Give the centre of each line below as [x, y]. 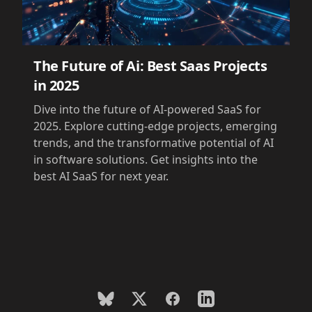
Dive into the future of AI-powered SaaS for [147, 109]
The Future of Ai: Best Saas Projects [150, 65]
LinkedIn [220, 298]
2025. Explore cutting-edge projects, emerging [155, 126]
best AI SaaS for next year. [101, 176]
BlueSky [117, 298]
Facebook [189, 298]
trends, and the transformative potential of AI [154, 142]
